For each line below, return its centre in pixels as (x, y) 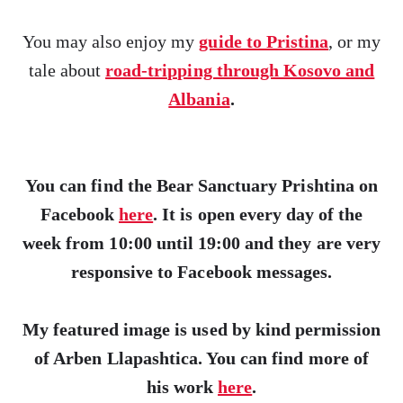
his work (182, 387)
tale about (67, 70)
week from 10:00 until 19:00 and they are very (201, 243)
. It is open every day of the (258, 214)
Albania (199, 99)
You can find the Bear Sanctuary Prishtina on (201, 185)
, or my (355, 41)
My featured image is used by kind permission (201, 329)
